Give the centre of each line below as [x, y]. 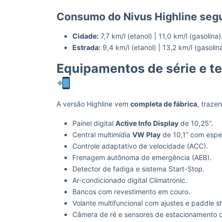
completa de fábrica [164, 104]
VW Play [146, 135]
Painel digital [94, 123]
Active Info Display [147, 123]
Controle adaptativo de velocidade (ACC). [140, 146]
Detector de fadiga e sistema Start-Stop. [139, 169]
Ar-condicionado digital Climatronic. [130, 180]
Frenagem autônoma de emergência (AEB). [142, 157]
